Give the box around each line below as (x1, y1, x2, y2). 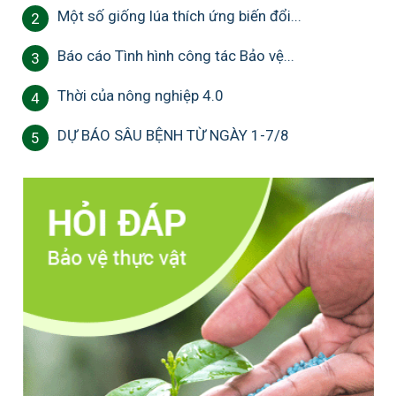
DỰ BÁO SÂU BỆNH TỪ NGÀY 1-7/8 (57, 126, 289, 144)
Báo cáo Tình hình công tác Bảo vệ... (57, 46, 294, 65)
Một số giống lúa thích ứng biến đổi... (57, 6, 301, 25)
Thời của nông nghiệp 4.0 (57, 86, 224, 104)
